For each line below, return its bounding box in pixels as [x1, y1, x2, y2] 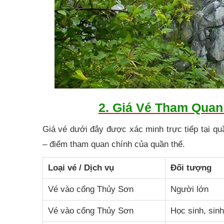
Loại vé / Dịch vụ [47, 162, 114, 172]
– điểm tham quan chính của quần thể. [42, 139, 185, 149]
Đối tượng [170, 162, 211, 172]
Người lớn [170, 184, 208, 194]
